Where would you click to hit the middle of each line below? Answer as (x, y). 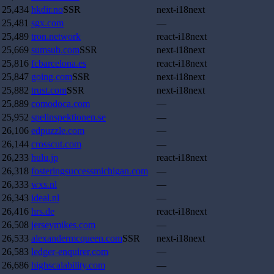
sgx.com (47, 23)
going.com (52, 77)
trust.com (49, 91)
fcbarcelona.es (59, 64)
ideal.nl (45, 198)
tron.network (56, 37)
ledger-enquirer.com (70, 252)
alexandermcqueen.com (77, 239)
